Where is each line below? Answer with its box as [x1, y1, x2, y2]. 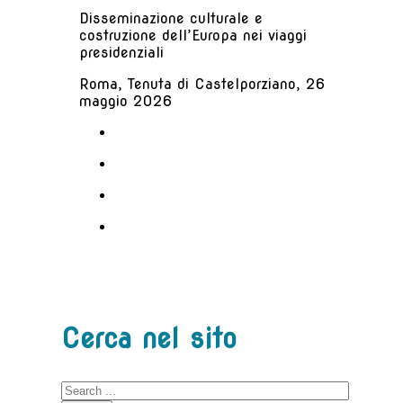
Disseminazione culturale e [79, 10, 263, 28]
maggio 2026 [79, 93, 173, 111]
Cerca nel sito [61, 322, 237, 355]
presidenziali [79, 44, 164, 62]
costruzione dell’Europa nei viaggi [79, 27, 307, 45]
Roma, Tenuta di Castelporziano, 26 [79, 76, 326, 94]
